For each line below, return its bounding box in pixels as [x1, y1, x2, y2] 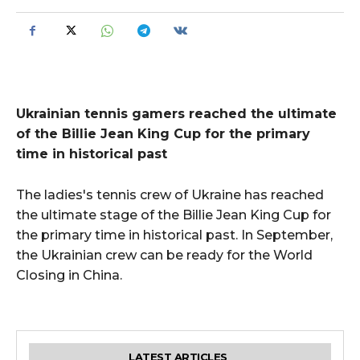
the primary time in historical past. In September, [16, 227, 333, 243]
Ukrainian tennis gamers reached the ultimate [16, 105, 337, 121]
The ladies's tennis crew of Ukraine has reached [16, 186, 324, 202]
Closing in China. [16, 267, 122, 283]
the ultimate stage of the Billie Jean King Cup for [16, 207, 331, 223]
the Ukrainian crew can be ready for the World [16, 247, 313, 263]
